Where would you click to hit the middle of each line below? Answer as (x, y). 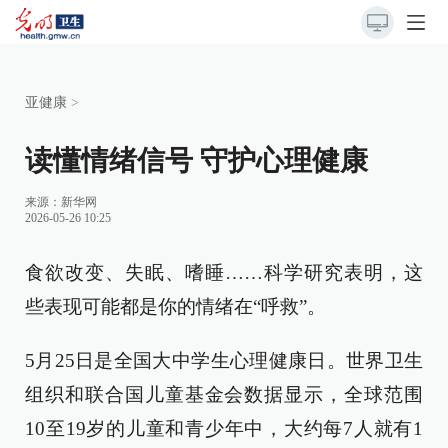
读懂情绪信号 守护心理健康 (196, 160)
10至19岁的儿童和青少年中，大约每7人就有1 (224, 428)
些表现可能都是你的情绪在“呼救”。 (175, 306)
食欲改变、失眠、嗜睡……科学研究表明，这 (224, 272)
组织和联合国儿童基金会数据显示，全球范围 (224, 394)
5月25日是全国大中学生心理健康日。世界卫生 (224, 360)
